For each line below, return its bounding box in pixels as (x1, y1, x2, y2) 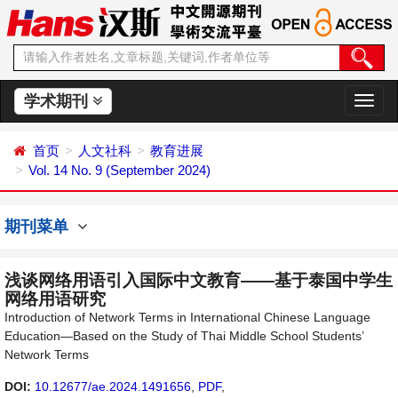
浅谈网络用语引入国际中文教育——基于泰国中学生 (4, 271, 393, 290)
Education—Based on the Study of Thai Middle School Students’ (4, 329, 363, 343)
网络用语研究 (4, 290, 106, 308)
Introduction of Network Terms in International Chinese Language (4, 310, 370, 324)
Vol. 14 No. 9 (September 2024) (28, 163, 211, 178)
